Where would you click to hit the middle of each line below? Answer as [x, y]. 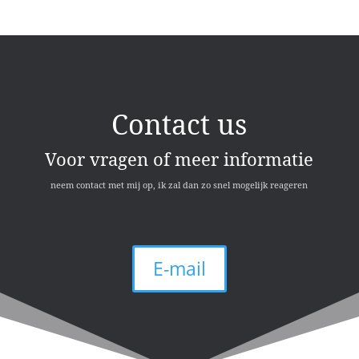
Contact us [179, 124]
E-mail [179, 268]
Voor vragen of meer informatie [179, 158]
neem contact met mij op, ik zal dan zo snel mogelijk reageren [179, 184]
